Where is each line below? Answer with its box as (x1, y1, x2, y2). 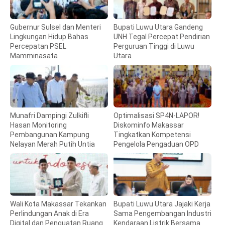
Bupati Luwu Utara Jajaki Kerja (114, 200, 211, 208)
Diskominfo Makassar (114, 121, 184, 130)
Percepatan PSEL (10, 42, 66, 51)
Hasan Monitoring (10, 121, 67, 130)
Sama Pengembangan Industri (114, 209, 212, 218)
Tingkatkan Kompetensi (114, 131, 191, 139)
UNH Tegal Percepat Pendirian (114, 33, 210, 41)
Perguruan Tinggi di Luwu (114, 42, 195, 51)
